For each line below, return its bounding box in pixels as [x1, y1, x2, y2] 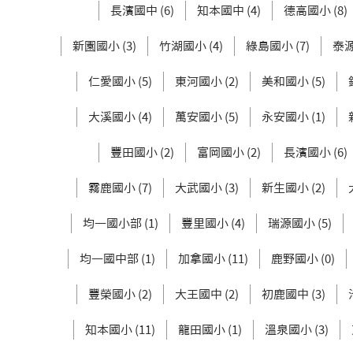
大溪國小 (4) [88, 111, 152, 123]
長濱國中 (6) [110, 5, 174, 17]
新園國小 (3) [72, 40, 136, 52]
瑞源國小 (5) [267, 217, 332, 229]
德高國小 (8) [283, 5, 347, 17]
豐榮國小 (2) [88, 288, 152, 300]
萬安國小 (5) [175, 111, 239, 123]
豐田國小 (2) [110, 147, 174, 158]
